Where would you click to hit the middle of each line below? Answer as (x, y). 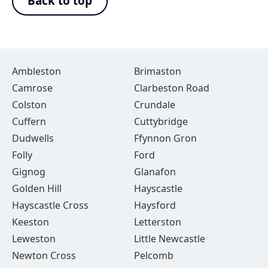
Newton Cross (44, 255)
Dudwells (33, 138)
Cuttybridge (161, 121)
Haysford (155, 205)
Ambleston (36, 71)
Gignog (29, 172)
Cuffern (29, 121)
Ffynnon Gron (165, 138)
